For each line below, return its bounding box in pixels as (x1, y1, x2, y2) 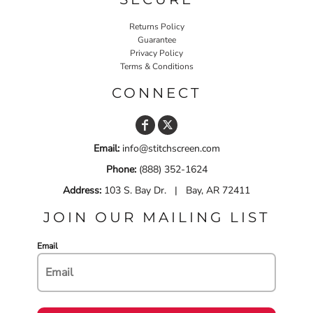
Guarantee (137, 34, 176, 45)
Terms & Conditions (119, 60, 194, 72)
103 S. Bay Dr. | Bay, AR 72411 (101, 183, 250, 197)
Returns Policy (129, 20, 184, 32)
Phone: (105, 162, 136, 176)
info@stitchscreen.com (119, 141, 220, 155)
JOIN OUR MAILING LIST (43, 208, 270, 226)
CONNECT (112, 84, 201, 101)
